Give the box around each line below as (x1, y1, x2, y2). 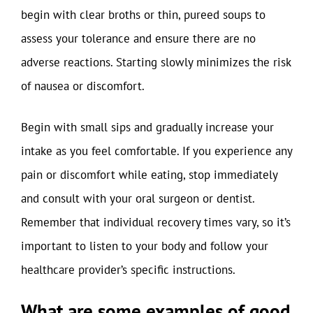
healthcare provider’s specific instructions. (21, 262, 235, 277)
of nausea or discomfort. (21, 78, 145, 94)
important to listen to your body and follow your (21, 238, 268, 254)
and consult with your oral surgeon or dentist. (21, 191, 254, 206)
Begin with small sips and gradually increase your (21, 119, 274, 135)
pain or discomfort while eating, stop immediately (21, 167, 277, 182)
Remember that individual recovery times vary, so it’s (21, 214, 291, 230)
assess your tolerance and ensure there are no (21, 30, 256, 46)
